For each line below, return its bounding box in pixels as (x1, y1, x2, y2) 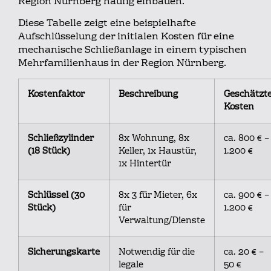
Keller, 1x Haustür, (119, 144, 197, 160)
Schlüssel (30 (28, 188, 85, 204)
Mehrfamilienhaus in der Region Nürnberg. (18, 54, 226, 72)
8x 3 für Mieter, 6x (119, 188, 197, 204)
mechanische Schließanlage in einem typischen (18, 41, 247, 59)
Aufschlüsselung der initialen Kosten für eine (18, 28, 234, 45)
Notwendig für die (119, 245, 195, 261)
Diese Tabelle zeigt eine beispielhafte (18, 15, 196, 32)
